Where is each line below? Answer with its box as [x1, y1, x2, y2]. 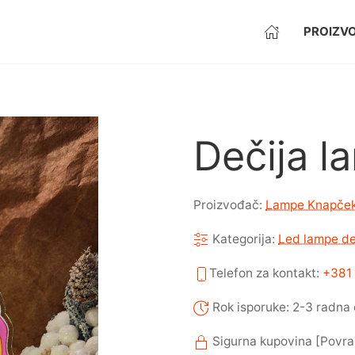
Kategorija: [209, 231, 278, 247]
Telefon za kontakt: [209, 265, 323, 281]
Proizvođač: [193, 197, 265, 213]
